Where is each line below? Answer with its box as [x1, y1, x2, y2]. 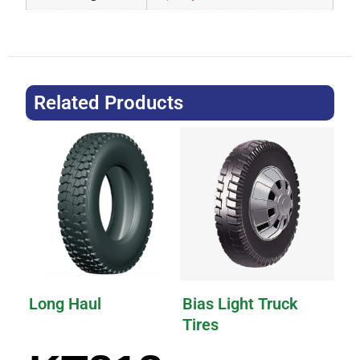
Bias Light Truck [182, 294, 299, 314]
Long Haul [28, 294, 101, 314]
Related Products [34, 92, 184, 115]
